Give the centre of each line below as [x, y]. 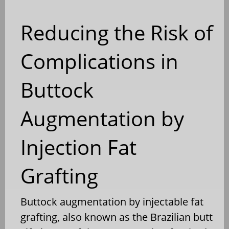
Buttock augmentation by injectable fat [112, 201]
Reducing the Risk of [117, 32]
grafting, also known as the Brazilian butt [117, 217]
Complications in [99, 61]
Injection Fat [78, 147]
